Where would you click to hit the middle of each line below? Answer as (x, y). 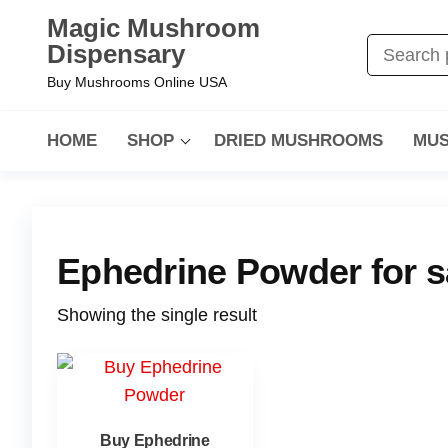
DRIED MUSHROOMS (298, 140)
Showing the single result (157, 315)
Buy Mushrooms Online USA (137, 82)
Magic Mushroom (153, 28)
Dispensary (116, 54)
